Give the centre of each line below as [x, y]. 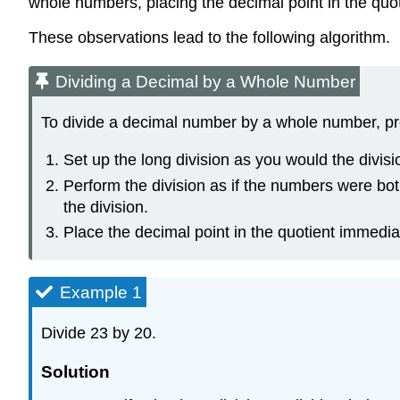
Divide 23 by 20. [99, 333]
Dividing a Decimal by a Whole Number [205, 81]
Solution [75, 371]
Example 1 [101, 292]
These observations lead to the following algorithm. [209, 37]
